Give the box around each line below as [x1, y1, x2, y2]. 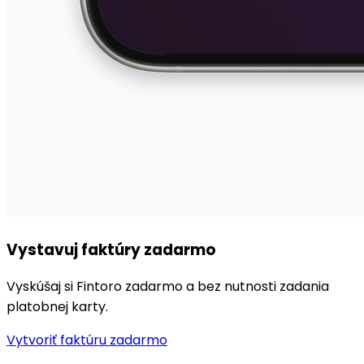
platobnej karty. [6, 297, 108, 317]
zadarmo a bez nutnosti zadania [125, 277, 329, 297]
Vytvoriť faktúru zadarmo [6, 331, 167, 350]
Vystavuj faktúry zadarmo [6, 238, 216, 261]
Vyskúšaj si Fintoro [6, 277, 125, 297]
